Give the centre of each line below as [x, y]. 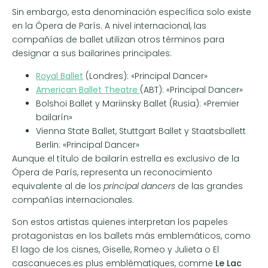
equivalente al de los [58, 186]
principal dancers [139, 186]
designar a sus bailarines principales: [92, 54]
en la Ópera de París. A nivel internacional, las [109, 26]
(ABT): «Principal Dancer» [191, 89]
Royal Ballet [60, 76]
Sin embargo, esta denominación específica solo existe [132, 12]
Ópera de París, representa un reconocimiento [112, 172]
